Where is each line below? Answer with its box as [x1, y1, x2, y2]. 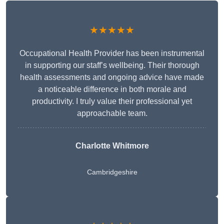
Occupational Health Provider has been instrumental [19, 49, 204, 58]
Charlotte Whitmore [75, 141, 149, 150]
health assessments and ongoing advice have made [20, 73, 204, 82]
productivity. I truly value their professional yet [32, 97, 192, 106]
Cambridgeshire [86, 168, 137, 176]
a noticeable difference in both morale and [37, 85, 186, 94]
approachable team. [76, 109, 147, 118]
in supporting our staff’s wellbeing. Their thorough [24, 61, 199, 70]
